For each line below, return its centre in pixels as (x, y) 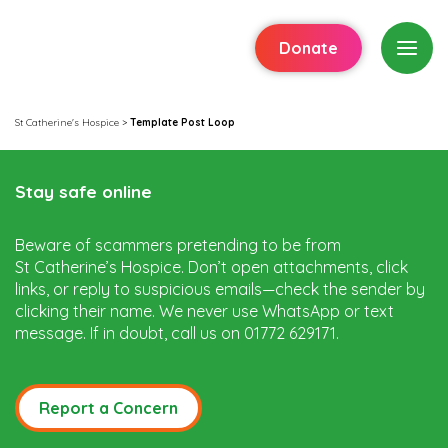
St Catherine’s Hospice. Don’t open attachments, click (211, 266)
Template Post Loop (182, 122)
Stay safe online (83, 191)
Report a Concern (108, 407)
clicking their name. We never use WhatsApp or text (204, 310)
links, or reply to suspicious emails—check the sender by (220, 288)
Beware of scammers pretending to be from (220, 244)
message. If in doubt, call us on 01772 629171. (177, 332)
